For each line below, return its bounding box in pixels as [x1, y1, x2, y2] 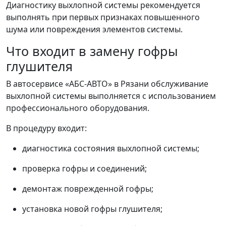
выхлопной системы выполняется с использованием [6, 90, 216, 101]
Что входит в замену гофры [6, 42, 178, 60]
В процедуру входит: [6, 123, 87, 134]
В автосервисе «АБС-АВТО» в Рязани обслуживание [6, 78, 208, 89]
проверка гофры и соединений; [22, 163, 147, 174]
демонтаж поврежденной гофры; [22, 183, 153, 194]
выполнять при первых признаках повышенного [6, 12, 200, 23]
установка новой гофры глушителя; [22, 203, 162, 214]
